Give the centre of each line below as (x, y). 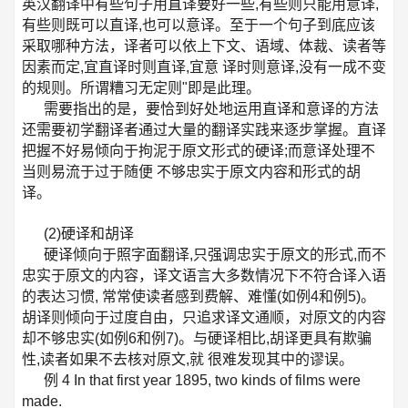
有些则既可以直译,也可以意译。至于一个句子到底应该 (199, 25)
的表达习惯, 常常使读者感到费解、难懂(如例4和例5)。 (199, 296)
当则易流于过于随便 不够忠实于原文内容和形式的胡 (191, 171)
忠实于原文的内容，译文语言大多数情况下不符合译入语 (204, 275)
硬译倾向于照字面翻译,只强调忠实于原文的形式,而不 (215, 254)
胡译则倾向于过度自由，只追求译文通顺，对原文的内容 (204, 317)
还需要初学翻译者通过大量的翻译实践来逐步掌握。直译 (204, 129)
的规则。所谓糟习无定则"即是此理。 (141, 87)
